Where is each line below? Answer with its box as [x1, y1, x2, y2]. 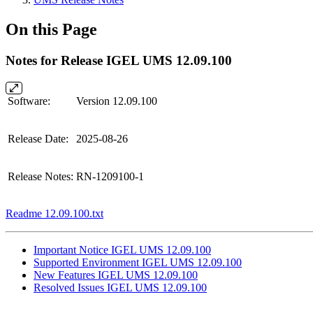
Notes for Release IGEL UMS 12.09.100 [6, 52, 232, 68]
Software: [8, 94, 50, 107]
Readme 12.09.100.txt [6, 207, 103, 219]
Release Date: [8, 132, 68, 145]
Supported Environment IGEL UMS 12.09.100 [34, 256, 242, 268]
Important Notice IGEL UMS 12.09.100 [34, 243, 211, 256]
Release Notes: [8, 170, 73, 182]
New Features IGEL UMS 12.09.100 [34, 268, 198, 281]
